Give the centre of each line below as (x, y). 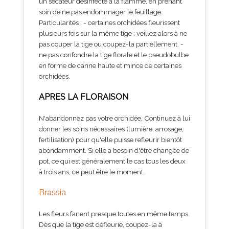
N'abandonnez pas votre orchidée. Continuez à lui (114, 118)
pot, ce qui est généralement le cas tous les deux (112, 161)
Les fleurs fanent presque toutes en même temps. (114, 213)
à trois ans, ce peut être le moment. (92, 171)
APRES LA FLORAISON (84, 97)
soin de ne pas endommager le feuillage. (101, 12)
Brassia (52, 192)
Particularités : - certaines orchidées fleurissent (109, 22)
